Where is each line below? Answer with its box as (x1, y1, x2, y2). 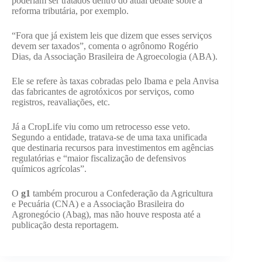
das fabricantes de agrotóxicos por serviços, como (12, 87, 194, 97)
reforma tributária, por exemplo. (12, 6, 129, 16)
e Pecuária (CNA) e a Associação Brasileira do (12, 199, 184, 209)
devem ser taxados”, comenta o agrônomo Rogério (12, 41, 198, 51)
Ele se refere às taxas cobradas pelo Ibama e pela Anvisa (12, 76, 219, 87)
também (33, 188, 62, 199)
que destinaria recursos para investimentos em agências (12, 143, 213, 153)
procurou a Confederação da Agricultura (64, 188, 213, 199)
